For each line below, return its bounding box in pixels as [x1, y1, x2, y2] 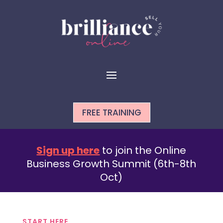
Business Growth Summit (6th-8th [26, 156, 197, 171]
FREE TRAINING [82, 106, 141, 118]
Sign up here [36, 143, 100, 157]
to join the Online [100, 143, 187, 157]
